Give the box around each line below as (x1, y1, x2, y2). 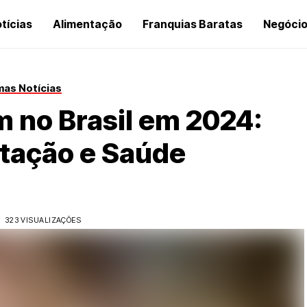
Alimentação (53, 17, 122, 31)
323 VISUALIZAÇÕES (4, 215, 82, 225)
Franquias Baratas (143, 17, 243, 31)
